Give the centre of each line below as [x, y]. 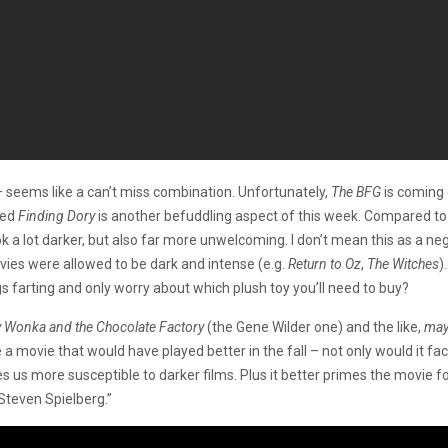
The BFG [357, 192]
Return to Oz [324, 264]
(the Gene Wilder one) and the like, [315, 327]
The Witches [403, 264]
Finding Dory [58, 216]
